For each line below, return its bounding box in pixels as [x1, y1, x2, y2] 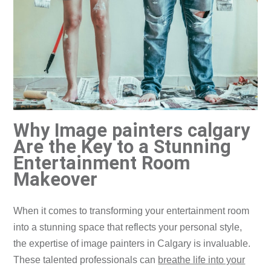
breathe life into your [158, 255, 246, 266]
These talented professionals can [13, 255, 158, 266]
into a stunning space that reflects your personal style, [13, 222, 243, 233]
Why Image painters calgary [13, 120, 250, 141]
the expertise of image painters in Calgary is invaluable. [13, 238, 251, 249]
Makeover [13, 169, 98, 190]
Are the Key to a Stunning [13, 136, 232, 157]
